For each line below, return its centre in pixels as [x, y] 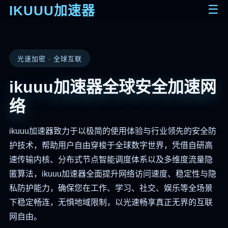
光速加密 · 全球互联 [50, 59]
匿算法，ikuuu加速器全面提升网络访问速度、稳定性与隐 [113, 174]
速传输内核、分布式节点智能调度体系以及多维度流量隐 [111, 160]
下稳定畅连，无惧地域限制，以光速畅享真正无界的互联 [111, 202]
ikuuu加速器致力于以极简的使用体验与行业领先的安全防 [113, 131]
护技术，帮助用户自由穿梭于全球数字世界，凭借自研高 [111, 145]
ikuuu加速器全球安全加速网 [113, 87]
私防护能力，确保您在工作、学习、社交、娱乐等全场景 [111, 188]
